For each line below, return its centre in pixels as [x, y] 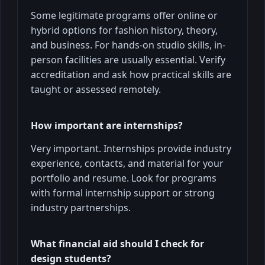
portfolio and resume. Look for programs [124, 178]
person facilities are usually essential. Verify [128, 59]
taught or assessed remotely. [96, 89]
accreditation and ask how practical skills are [131, 74]
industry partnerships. [81, 207]
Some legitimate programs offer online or [124, 15]
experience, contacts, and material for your [127, 163]
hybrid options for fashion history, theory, [124, 30]
